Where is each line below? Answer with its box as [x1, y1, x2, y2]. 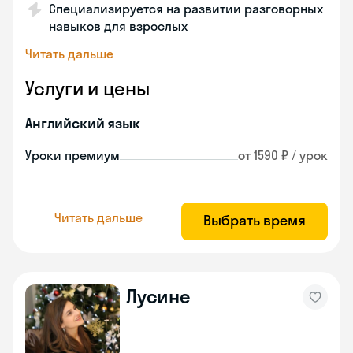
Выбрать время [203, 211, 306, 229]
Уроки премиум [25, 147, 120, 163]
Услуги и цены [25, 76, 150, 100]
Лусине [126, 284, 191, 308]
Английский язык [25, 114, 140, 132]
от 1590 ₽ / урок [238, 147, 328, 163]
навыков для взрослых [49, 18, 188, 34]
